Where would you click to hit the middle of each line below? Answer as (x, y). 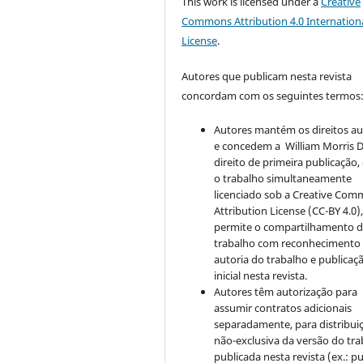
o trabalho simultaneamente (283, 178)
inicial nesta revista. (261, 275)
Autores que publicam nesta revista (267, 76)
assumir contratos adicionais (283, 307)
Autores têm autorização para (286, 291)
